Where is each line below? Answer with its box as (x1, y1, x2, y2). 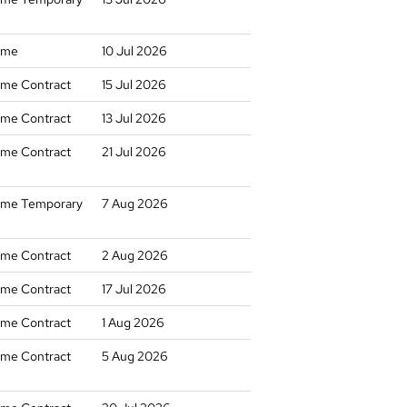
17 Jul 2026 (102, 281, 166, 297)
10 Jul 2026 (102, 43, 167, 59)
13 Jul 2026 (102, 110, 166, 126)
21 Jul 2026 (102, 144, 166, 160)
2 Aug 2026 (102, 247, 168, 263)
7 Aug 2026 (102, 195, 168, 212)
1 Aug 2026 (102, 314, 164, 331)
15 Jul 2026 (102, 76, 166, 93)
